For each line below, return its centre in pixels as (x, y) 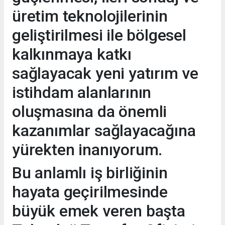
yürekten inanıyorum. (87, 150)
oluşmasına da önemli (90, 112)
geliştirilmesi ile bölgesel (99, 35)
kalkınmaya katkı (72, 54)
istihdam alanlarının (82, 93)
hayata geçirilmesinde (90, 192)
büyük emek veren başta (99, 211)
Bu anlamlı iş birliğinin (90, 173)
